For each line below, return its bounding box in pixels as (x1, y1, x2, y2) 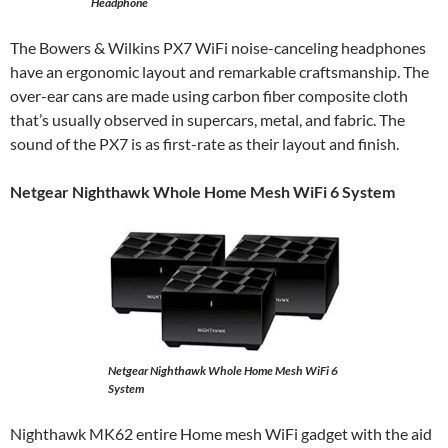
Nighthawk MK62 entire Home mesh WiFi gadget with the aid (10, 424, 432, 443)
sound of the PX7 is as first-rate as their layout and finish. (10, 134, 399, 153)
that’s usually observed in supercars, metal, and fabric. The (10, 110, 405, 129)
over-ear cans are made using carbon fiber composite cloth (10, 86, 408, 105)
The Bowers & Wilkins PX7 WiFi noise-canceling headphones (10, 38, 426, 57)
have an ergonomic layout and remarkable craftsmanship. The (10, 62, 429, 81)
